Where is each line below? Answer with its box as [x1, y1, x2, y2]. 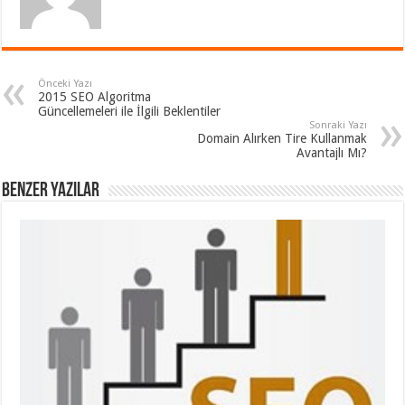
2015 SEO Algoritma [38, 89, 152, 104]
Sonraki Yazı [308, 118, 367, 131]
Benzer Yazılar [2, 180, 100, 202]
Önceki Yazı [38, 77, 93, 89]
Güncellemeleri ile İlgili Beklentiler [38, 103, 221, 118]
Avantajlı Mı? [296, 145, 367, 160]
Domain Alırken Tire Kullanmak [196, 130, 367, 146]
